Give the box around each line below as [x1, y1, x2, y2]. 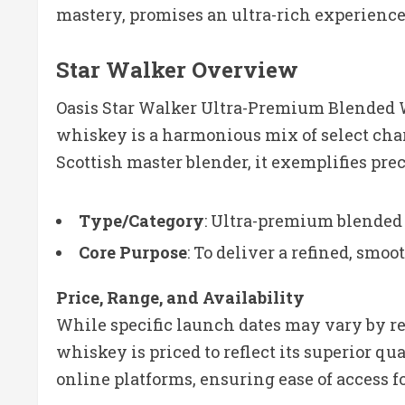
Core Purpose [79, 240, 187, 263]
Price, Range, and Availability [56, 286, 305, 308]
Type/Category [79, 209, 204, 231]
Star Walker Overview [56, 54, 298, 84]
